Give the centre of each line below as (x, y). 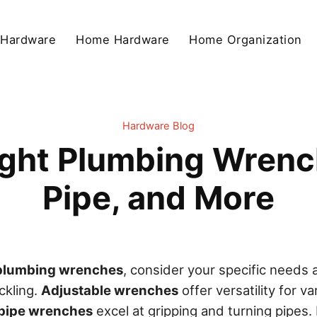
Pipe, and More (158, 198)
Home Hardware (123, 39)
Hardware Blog (158, 126)
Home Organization (246, 39)
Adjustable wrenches (110, 290)
